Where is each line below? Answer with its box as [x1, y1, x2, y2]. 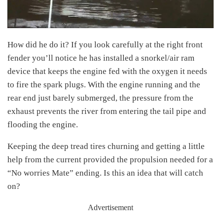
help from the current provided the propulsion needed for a [7, 154, 213, 164]
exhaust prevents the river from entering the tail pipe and [7, 106, 206, 116]
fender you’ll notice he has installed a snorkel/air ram [7, 53, 194, 63]
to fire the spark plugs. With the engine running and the [7, 79, 200, 89]
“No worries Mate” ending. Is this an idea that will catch [7, 168, 203, 178]
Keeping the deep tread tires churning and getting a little [7, 141, 205, 151]
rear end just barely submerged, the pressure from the [7, 93, 193, 103]
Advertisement [88, 203, 133, 212]
